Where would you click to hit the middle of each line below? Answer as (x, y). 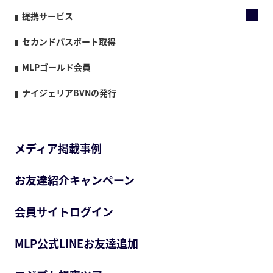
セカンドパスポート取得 (69, 41)
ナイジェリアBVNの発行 (69, 92)
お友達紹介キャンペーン (75, 180)
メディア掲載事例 (58, 148)
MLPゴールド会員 (56, 67)
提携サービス (48, 16)
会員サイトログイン (64, 211)
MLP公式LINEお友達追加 (76, 243)
